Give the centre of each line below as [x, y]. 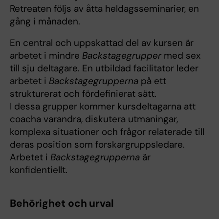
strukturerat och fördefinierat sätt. [84, 94]
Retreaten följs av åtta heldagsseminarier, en [104, 9]
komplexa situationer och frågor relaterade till [107, 132]
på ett [152, 81]
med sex [181, 56]
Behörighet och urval [62, 204]
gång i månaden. [46, 22]
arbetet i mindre [46, 56]
